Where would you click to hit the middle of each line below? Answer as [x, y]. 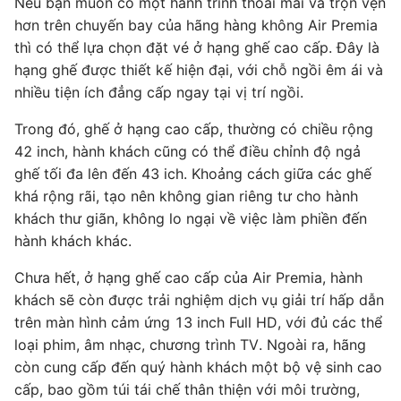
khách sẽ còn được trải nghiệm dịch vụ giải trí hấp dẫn [199, 299]
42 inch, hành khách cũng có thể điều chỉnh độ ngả [188, 151]
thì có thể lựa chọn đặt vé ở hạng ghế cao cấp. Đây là [197, 47]
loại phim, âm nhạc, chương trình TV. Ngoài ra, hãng [190, 344]
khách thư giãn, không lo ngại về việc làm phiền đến [191, 218]
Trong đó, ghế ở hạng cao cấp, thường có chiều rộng [194, 128]
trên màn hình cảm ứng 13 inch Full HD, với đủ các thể [198, 322]
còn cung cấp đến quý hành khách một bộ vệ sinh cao [198, 367]
